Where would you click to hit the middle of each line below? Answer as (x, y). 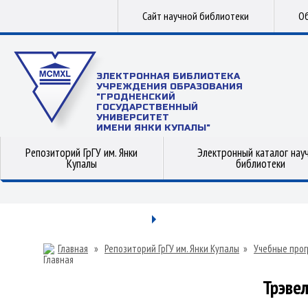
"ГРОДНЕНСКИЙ (136, 97)
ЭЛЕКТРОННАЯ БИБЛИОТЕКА (168, 76)
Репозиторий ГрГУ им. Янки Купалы (172, 249)
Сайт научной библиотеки (196, 16)
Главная (73, 249)
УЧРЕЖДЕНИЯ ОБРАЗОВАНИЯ (169, 87)
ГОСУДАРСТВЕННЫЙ (147, 107)
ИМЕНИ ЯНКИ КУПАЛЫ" (153, 128)
